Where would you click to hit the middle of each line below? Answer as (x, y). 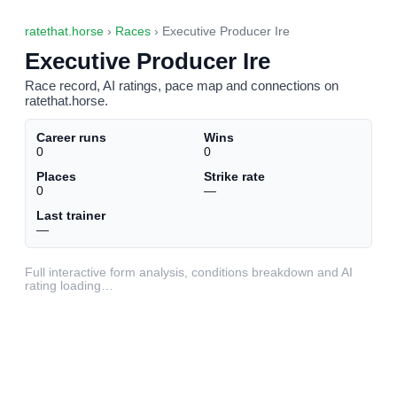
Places (56, 176)
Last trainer (71, 215)
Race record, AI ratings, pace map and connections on (182, 86)
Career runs (71, 137)
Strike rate (234, 176)
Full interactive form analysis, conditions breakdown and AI (189, 272)
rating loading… (69, 286)
